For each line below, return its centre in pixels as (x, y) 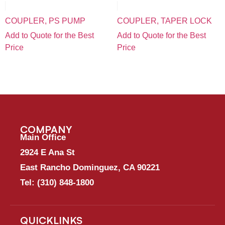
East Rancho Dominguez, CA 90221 (90, 168)
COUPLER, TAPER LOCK (164, 21)
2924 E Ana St (47, 153)
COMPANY (46, 130)
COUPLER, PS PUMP (45, 21)
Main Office (43, 138)
